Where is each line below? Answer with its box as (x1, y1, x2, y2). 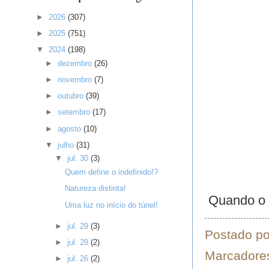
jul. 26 (67, 254, 91, 263)
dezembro (58, 58, 95, 68)
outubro (58, 91, 86, 101)
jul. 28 (67, 237, 91, 247)
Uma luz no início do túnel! (64, 200, 158, 210)
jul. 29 (67, 221, 91, 231)
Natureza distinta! (64, 184, 126, 193)
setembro (58, 107, 93, 117)
